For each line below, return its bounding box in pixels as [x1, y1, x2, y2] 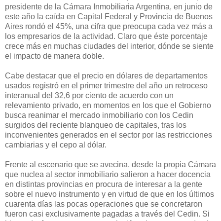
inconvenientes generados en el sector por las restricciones [5, 130, 212, 139]
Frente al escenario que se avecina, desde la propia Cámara [5, 160, 216, 169]
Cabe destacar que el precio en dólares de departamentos [5, 71, 208, 80]
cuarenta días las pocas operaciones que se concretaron [5, 199, 202, 208]
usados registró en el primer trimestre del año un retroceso [5, 81, 208, 90]
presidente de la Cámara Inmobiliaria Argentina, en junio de [5, 2, 213, 11]
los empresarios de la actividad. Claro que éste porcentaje [5, 32, 208, 40]
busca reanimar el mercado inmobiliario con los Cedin [5, 110, 193, 119]
